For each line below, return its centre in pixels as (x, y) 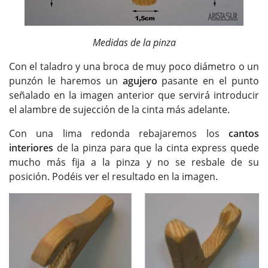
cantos (244, 134)
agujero (142, 81)
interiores (31, 148)
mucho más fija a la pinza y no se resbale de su (134, 162)
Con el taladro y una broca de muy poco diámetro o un (134, 67)
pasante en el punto (210, 81)
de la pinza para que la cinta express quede (156, 148)
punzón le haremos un (66, 81)
